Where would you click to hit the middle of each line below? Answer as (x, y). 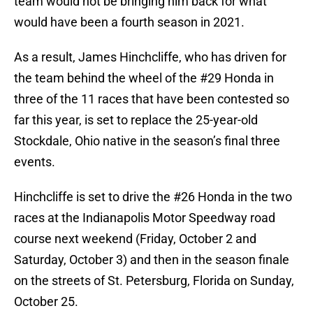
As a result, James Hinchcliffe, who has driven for (150, 57)
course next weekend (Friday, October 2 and (135, 239)
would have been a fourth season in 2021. (129, 22)
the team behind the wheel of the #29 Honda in (144, 78)
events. (35, 162)
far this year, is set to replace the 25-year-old (136, 120)
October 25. (46, 302)
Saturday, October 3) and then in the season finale (152, 260)
